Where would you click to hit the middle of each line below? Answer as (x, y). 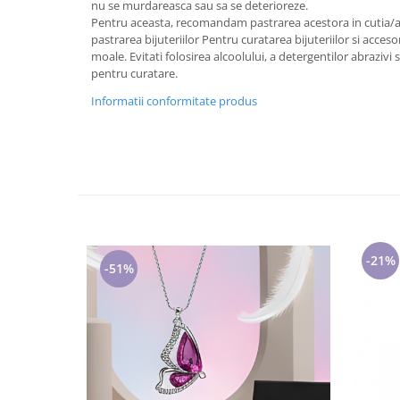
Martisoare (42, 54)
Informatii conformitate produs (174, 101)
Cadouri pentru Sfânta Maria (87, 31)
